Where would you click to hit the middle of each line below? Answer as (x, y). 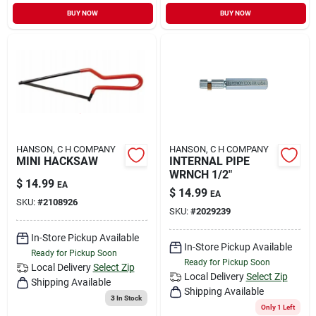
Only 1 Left (278, 307)
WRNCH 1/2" (200, 174)
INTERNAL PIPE (209, 161)
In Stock (128, 298)
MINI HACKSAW (57, 161)
